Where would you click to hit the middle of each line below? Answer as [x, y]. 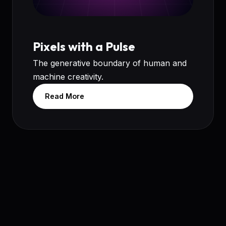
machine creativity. [68, 77]
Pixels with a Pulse [84, 47]
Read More [65, 96]
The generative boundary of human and [110, 63]
